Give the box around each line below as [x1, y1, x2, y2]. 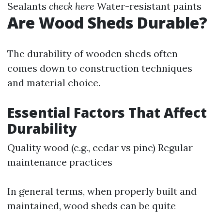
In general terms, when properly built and [7, 185, 197, 197]
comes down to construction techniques [7, 62, 192, 74]
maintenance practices [7, 156, 112, 168]
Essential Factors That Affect [7, 103, 207, 122]
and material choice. [7, 77, 100, 89]
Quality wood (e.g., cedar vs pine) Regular [7, 141, 193, 154]
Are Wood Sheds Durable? [7, 12, 207, 33]
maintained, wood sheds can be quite [7, 200, 176, 212]
